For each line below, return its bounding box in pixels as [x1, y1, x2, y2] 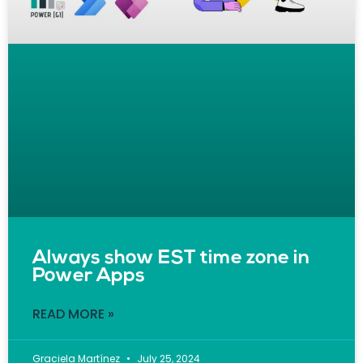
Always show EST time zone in [32, 248, 310, 268]
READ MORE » [32, 304, 114, 323]
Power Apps [32, 266, 145, 286]
